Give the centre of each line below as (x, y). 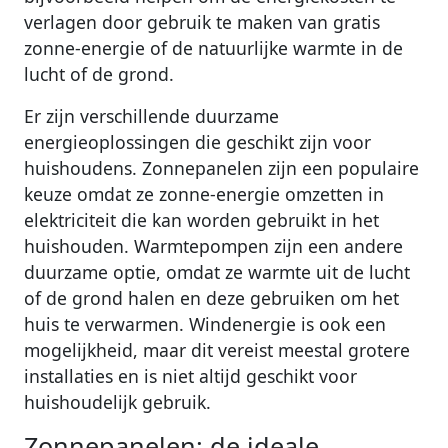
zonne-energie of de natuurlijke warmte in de (213, 48)
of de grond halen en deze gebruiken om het (211, 298)
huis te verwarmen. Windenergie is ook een (205, 324)
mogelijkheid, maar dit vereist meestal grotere (217, 350)
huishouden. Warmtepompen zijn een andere (213, 246)
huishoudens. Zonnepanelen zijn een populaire (221, 168)
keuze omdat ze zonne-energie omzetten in (204, 194)
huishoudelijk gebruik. (117, 402)
